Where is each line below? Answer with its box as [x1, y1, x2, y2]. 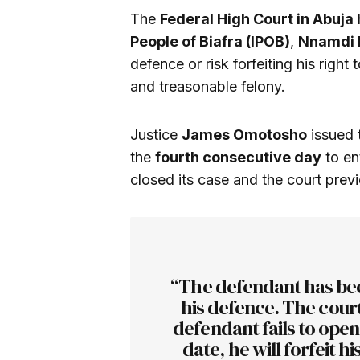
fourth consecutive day [155, 148, 321, 166]
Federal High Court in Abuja [160, 10, 354, 27]
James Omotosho [182, 125, 307, 143]
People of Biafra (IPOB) [130, 32, 290, 50]
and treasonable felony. [130, 77, 285, 95]
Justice [130, 125, 182, 143]
